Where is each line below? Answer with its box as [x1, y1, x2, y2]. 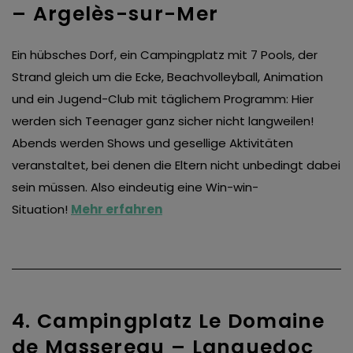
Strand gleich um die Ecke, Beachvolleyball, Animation [12, 69, 323, 86]
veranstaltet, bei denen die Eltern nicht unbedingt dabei [12, 157, 340, 174]
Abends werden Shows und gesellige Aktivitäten [12, 135, 293, 152]
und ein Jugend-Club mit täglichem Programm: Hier [12, 91, 314, 108]
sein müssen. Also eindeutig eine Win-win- [12, 179, 258, 196]
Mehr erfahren [71, 201, 162, 218]
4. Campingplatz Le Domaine [12, 307, 325, 336]
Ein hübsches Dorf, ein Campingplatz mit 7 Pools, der [12, 46, 318, 64]
